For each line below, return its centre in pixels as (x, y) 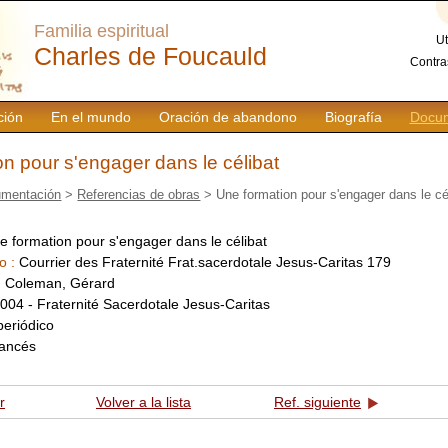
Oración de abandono (227, 117)
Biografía (353, 117)
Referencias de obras (139, 194)
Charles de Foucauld (150, 56)
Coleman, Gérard (60, 282)
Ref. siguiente (317, 402)
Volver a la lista (143, 402)
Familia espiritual (101, 31)
